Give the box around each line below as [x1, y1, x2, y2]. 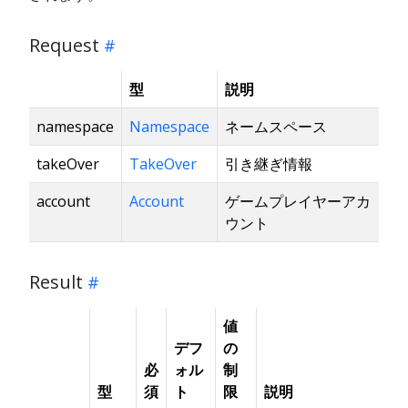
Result [29, 269, 83, 294]
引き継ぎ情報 [225, 153, 312, 174]
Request [29, 32, 99, 57]
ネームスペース [225, 116, 327, 137]
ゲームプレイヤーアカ [225, 190, 371, 211]
